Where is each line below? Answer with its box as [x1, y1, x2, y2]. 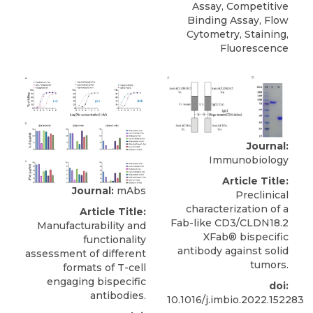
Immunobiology [209, 154, 289, 167]
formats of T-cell [63, 261, 146, 274]
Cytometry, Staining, [187, 28, 289, 41]
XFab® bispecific [203, 231, 289, 244]
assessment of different [25, 247, 146, 260]
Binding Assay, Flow [187, 14, 289, 27]
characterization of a [186, 203, 289, 216]
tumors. [250, 259, 289, 272]
